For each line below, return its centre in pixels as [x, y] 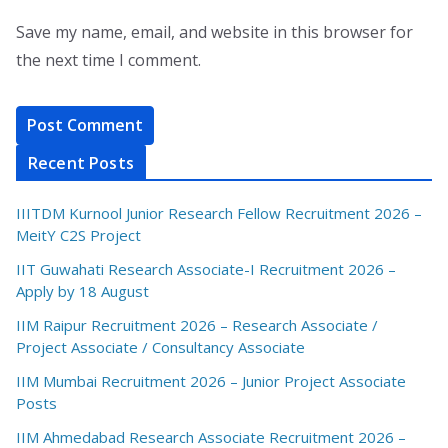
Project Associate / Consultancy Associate [160, 346]
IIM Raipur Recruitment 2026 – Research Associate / [197, 324]
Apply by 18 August [82, 290]
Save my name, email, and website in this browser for [214, 31]
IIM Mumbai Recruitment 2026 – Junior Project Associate [211, 380]
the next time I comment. [108, 59]
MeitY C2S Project [78, 234]
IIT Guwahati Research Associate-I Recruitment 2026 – [206, 268]
